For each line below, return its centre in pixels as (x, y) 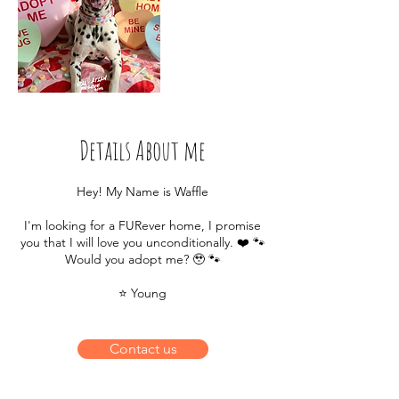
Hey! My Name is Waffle (142, 191)
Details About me (142, 150)
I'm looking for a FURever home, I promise (142, 225)
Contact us (143, 348)
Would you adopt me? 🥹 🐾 (142, 259)
